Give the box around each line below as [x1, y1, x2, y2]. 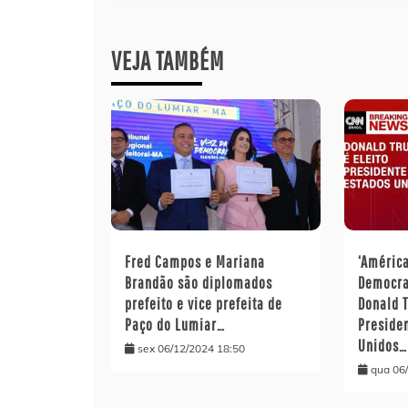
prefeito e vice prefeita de [125, 294, 282, 314]
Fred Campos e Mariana [125, 252, 265, 272]
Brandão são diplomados [125, 273, 272, 293]
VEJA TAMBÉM [111, 45, 224, 76]
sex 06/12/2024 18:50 [138, 342, 245, 356]
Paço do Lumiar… [125, 315, 225, 335]
